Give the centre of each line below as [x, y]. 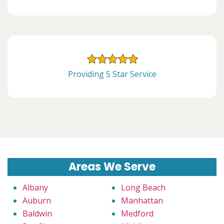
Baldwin [37, 213]
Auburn [37, 200]
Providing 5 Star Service [112, 74]
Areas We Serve [112, 166]
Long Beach [143, 187]
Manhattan [142, 200]
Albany [35, 187]
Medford [137, 213]
